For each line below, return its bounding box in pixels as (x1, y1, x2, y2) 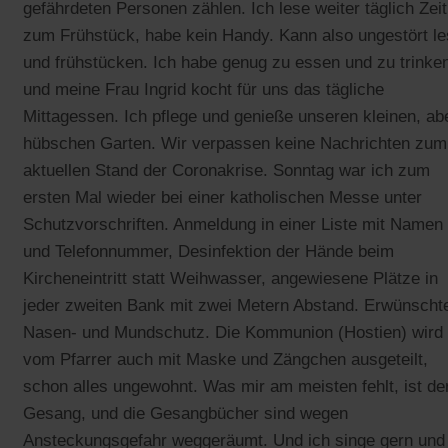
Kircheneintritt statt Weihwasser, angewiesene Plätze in (23, 268, 438, 288)
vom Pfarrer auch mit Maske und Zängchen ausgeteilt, (23, 349, 428, 369)
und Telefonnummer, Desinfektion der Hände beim (23, 241, 394, 261)
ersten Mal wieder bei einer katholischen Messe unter (23, 187, 422, 207)
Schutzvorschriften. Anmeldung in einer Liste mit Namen (23, 214, 443, 234)
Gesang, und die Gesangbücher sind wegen (23, 403, 348, 423)
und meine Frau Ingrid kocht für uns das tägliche (23, 79, 384, 99)
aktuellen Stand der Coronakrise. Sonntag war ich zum (23, 160, 430, 180)
